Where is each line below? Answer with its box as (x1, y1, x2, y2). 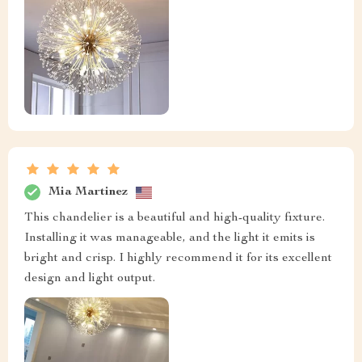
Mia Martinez (48, 185, 128, 199)
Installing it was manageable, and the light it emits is (24, 232, 315, 246)
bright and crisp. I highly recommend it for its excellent (24, 252, 332, 266)
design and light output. (24, 272, 155, 286)
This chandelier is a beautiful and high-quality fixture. (24, 212, 325, 225)
